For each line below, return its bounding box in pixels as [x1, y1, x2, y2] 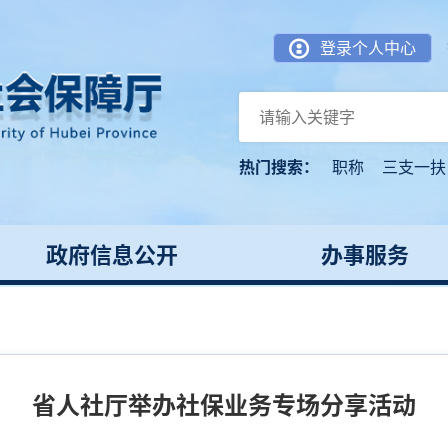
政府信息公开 [45, 242, 178, 268]
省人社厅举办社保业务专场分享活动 [32, 390, 416, 420]
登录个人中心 [319, 38, 416, 58]
